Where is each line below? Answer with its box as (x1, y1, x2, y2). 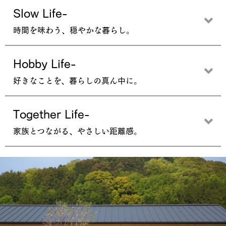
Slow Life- (13, 7, 67, 19)
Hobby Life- (13, 57, 76, 70)
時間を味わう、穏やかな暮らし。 (13, 26, 134, 34)
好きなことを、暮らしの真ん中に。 (13, 76, 142, 85)
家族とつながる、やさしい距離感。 (13, 127, 142, 135)
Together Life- (13, 107, 89, 120)
